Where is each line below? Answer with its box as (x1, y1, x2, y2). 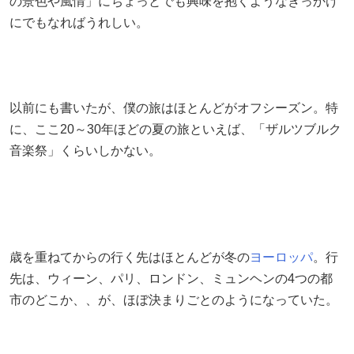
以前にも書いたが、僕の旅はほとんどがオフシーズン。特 (9, 100, 338, 115)
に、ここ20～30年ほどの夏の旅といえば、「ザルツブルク (9, 122, 341, 136)
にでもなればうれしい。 (9, 15, 149, 29)
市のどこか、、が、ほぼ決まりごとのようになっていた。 (9, 292, 338, 307)
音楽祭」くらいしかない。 (9, 143, 161, 157)
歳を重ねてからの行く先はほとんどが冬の (9, 250, 250, 264)
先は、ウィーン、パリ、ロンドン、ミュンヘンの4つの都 (9, 271, 333, 285)
